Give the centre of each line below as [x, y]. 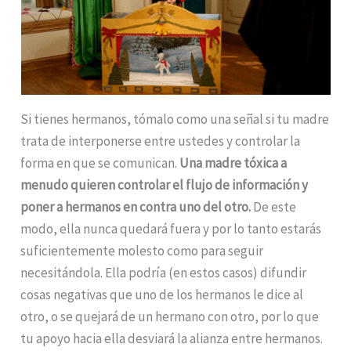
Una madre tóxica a [233, 163]
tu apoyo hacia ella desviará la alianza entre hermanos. [172, 338]
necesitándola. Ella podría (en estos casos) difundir [164, 272]
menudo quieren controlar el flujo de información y [165, 185]
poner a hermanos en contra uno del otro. [136, 206]
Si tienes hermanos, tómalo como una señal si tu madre [175, 119]
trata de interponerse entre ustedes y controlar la [161, 141]
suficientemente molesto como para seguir [142, 250]
